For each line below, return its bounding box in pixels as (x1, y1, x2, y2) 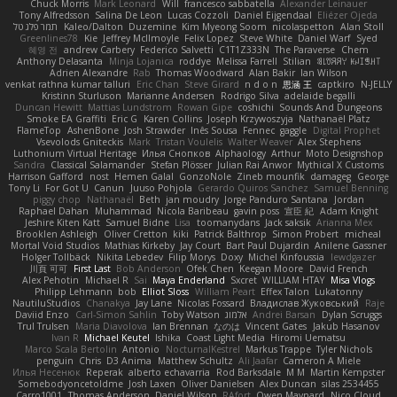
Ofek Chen (186, 261, 235, 275)
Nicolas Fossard (177, 296, 245, 309)
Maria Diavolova (74, 319, 147, 332)
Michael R (84, 273, 128, 286)
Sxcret (230, 273, 258, 286)
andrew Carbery (63, 43, 135, 56)
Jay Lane (135, 296, 172, 309)
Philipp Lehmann (34, 284, 113, 298)
